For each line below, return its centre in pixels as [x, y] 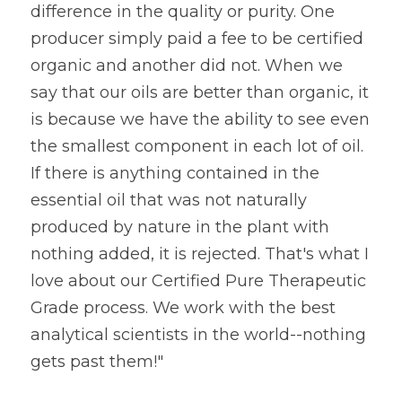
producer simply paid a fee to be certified [197, 39]
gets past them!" [97, 362]
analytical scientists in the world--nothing [198, 335]
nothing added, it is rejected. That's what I [200, 254]
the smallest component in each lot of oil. [197, 146]
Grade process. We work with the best [183, 308]
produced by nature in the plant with [180, 227]
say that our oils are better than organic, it [200, 92]
